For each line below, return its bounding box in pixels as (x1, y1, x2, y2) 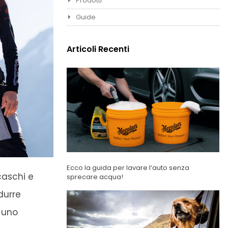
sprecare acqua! (66, 172, 123, 182)
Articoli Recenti (66, 43, 129, 55)
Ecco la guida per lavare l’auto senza (66, 163, 189, 173)
